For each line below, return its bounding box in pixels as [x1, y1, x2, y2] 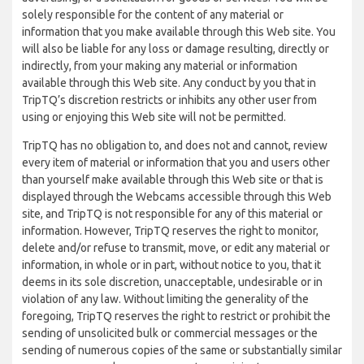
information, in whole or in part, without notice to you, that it [22, 258, 321, 271]
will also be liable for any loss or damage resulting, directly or [22, 42, 329, 55]
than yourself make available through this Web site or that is [22, 173, 323, 186]
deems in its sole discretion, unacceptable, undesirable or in [22, 275, 323, 288]
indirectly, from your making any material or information [22, 59, 297, 72]
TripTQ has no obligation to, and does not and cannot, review [22, 139, 327, 152]
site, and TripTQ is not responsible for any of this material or [22, 207, 323, 220]
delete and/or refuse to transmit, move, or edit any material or [22, 241, 330, 254]
